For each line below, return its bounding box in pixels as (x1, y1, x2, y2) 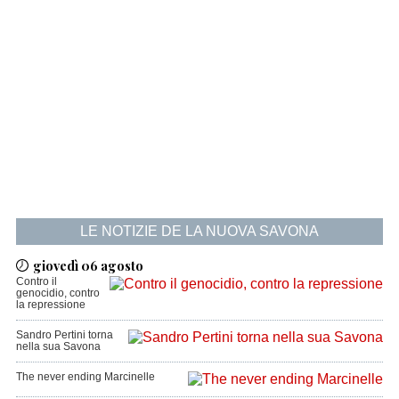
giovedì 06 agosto (32, 256, 143, 275)
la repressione (15, 298, 85, 312)
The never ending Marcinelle (15, 370, 155, 384)
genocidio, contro (15, 287, 100, 300)
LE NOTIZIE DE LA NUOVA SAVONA (80, 224, 319, 240)
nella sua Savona (15, 340, 101, 354)
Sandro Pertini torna (15, 329, 113, 342)
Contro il (15, 275, 57, 289)
